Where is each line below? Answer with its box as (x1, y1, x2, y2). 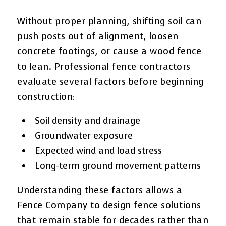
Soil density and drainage (35, 114, 141, 127)
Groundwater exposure (35, 129, 133, 142)
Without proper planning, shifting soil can (17, 15, 202, 27)
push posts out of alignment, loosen (17, 30, 179, 42)
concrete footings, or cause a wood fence (17, 45, 202, 58)
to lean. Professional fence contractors (17, 60, 191, 73)
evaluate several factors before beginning (17, 75, 204, 88)
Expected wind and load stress (35, 144, 162, 157)
